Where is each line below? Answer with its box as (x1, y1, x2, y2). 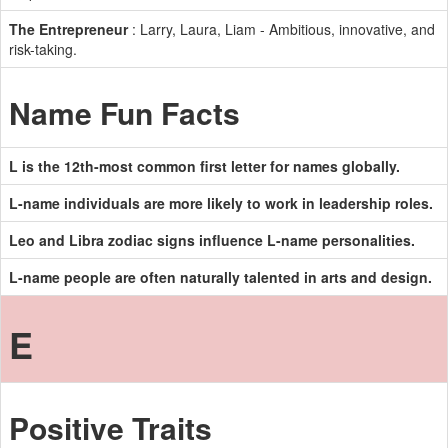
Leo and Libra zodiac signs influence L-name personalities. (9, 230, 415, 250)
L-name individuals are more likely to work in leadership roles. (9, 193, 433, 213)
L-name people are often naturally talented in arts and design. (9, 267, 432, 287)
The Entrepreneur (9, 19, 128, 39)
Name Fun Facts (9, 91, 240, 134)
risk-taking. (9, 39, 77, 59)
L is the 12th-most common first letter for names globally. (9, 156, 400, 176)
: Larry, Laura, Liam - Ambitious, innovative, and (128, 19, 435, 39)
